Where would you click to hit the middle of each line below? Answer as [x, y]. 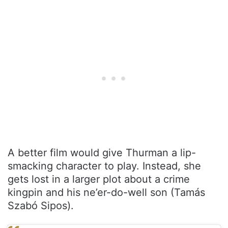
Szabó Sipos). [41, 205]
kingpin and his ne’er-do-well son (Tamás [106, 192]
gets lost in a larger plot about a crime [99, 179]
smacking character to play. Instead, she [104, 166]
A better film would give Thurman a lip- [102, 152]
